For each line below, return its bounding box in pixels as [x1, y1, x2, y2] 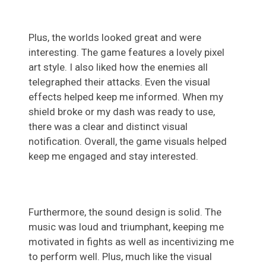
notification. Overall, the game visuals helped [28, 135, 227, 148]
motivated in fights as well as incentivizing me [28, 236, 234, 248]
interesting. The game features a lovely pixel [28, 46, 224, 59]
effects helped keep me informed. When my [28, 91, 223, 103]
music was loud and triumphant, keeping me [28, 221, 224, 233]
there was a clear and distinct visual [28, 121, 188, 133]
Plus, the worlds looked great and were [28, 31, 201, 44]
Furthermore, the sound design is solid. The [28, 206, 221, 218]
